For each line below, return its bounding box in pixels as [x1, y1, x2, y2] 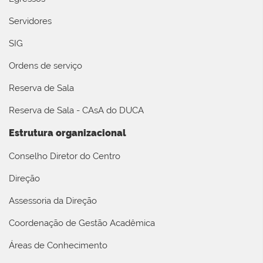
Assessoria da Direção [9, 195, 97, 206]
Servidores [9, 15, 52, 26]
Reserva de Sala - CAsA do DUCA [9, 104, 144, 116]
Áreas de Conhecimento [9, 240, 107, 251]
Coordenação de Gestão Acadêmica [9, 217, 155, 228]
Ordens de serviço [9, 60, 82, 71]
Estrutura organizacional [9, 127, 126, 139]
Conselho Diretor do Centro [9, 150, 120, 161]
